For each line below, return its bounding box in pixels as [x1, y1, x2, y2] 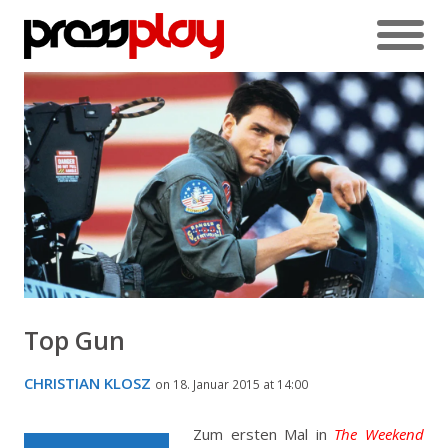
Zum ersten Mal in [192, 423, 335, 444]
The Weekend [334, 423, 425, 444]
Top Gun [24, 322, 125, 357]
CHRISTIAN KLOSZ [24, 372, 151, 393]
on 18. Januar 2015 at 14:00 [155, 375, 308, 393]
